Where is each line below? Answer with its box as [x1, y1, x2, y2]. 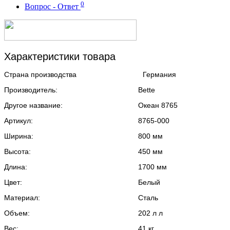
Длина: [4, 163, 27, 171]
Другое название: [4, 101, 63, 110]
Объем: [4, 209, 30, 218]
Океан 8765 [138, 101, 178, 110]
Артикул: [4, 117, 33, 125]
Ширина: [4, 132, 33, 141]
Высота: [4, 147, 31, 156]
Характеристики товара [4, 51, 116, 63]
